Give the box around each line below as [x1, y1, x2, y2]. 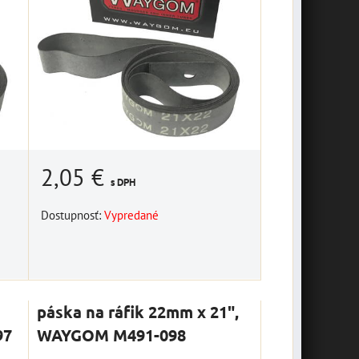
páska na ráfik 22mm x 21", [37, 301, 240, 323]
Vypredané [104, 207, 159, 224]
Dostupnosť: [41, 207, 105, 224]
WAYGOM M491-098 [37, 325, 187, 346]
